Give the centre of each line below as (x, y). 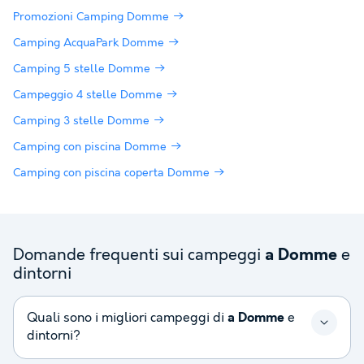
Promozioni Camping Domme (91, 17)
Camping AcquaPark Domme (89, 43)
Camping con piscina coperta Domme (111, 173)
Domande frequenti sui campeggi (139, 255)
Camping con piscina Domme (90, 147)
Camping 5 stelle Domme (82, 69)
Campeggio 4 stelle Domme (88, 95)
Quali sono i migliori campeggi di (127, 318)
